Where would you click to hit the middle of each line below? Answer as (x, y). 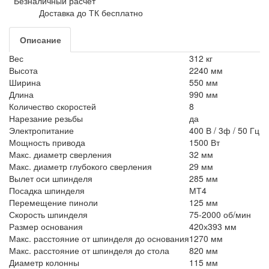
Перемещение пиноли (53, 202)
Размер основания (46, 226)
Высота (23, 70)
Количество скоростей (53, 106)
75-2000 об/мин (220, 214)
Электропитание (41, 130)
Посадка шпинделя (47, 190)
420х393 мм (213, 226)
